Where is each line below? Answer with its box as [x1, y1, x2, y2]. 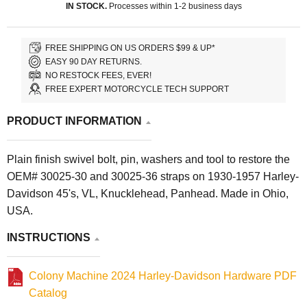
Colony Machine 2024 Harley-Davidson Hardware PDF [29, 270, 297, 282]
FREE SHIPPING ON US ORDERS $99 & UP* [45, 42, 216, 53]
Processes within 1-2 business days [106, 1, 242, 12]
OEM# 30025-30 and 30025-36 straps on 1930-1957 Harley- [7, 171, 299, 183]
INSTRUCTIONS [7, 232, 90, 244]
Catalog [29, 287, 67, 299]
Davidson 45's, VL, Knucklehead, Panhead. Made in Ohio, [7, 188, 288, 200]
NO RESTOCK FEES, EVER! [45, 70, 152, 80]
